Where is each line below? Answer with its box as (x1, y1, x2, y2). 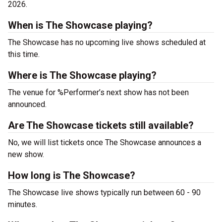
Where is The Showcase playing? (8, 69, 157, 81)
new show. (8, 150, 44, 159)
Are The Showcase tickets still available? (8, 119, 194, 131)
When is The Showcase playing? (8, 19, 153, 31)
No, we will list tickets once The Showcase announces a (8, 138, 201, 147)
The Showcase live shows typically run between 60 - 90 (8, 188, 201, 197)
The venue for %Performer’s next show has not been (8, 88, 189, 97)
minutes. (8, 200, 37, 209)
